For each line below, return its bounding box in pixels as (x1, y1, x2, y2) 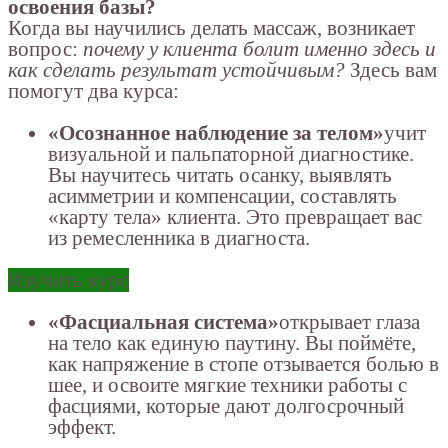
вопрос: (8, 36, 83, 61)
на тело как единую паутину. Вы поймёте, (48, 330, 416, 355)
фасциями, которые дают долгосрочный (48, 393, 404, 418)
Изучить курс (8, 267, 129, 292)
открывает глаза (279, 309, 420, 334)
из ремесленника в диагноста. (48, 225, 310, 250)
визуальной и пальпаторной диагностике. (48, 141, 414, 166)
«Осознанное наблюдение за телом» (48, 120, 384, 145)
